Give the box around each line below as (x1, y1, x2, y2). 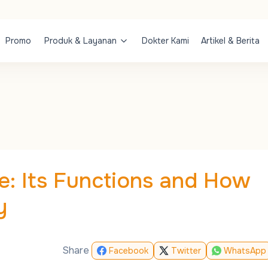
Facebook (108, 245, 148, 256)
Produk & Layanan (44, 35, 117, 46)
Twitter (170, 245, 201, 256)
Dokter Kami (142, 35, 189, 46)
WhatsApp (223, 245, 266, 256)
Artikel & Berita (201, 35, 260, 46)
